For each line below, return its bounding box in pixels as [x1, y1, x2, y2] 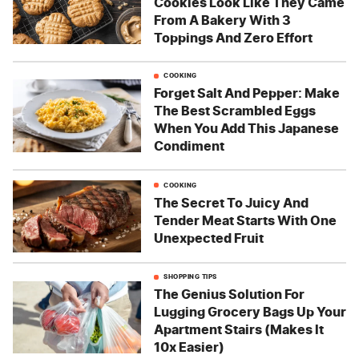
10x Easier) [154, 339, 224, 356]
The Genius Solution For [154, 286, 305, 303]
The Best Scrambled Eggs [154, 103, 316, 119]
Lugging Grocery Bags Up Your [154, 304, 346, 321]
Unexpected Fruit [154, 229, 264, 246]
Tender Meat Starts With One [154, 212, 337, 228]
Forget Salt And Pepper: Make [154, 85, 340, 102]
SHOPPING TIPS [163, 272, 217, 281]
